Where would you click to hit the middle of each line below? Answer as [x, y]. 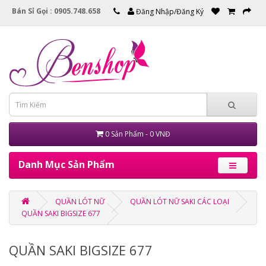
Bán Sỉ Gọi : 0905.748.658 [56, 11]
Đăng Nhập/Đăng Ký [169, 12]
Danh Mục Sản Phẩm [66, 164]
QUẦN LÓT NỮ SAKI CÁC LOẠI [180, 202]
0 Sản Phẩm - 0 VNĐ [138, 134]
